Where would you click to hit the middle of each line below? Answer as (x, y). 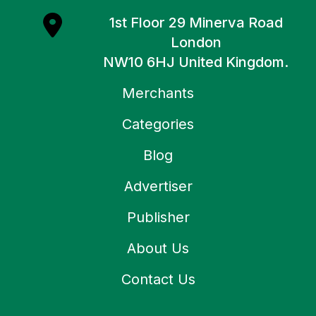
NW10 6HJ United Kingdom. (196, 62)
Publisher (158, 218)
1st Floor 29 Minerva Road (196, 23)
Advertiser (158, 187)
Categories (158, 124)
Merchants (158, 93)
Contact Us (158, 280)
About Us (158, 249)
